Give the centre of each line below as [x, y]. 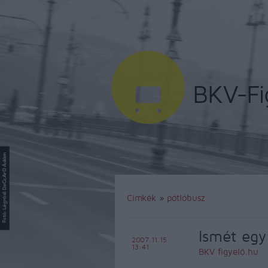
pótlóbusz [186, 198]
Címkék [141, 198]
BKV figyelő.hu [229, 252]
